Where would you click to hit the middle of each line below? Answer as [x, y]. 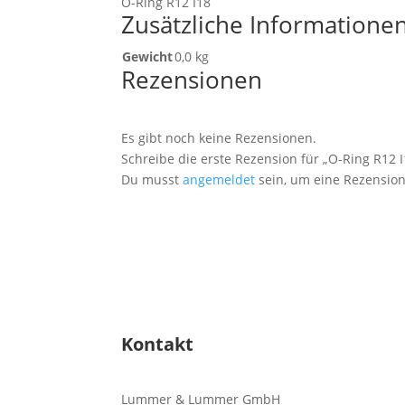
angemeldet [219, 179]
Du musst [152, 179]
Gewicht [148, 56]
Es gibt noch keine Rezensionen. [219, 137]
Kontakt [158, 344]
